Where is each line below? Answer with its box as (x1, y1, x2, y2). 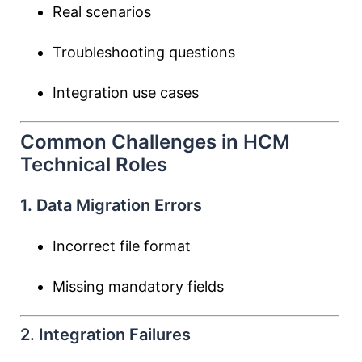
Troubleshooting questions (53, 44, 235, 61)
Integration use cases (53, 84, 199, 101)
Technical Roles (20, 153, 167, 176)
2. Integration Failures (20, 325, 191, 344)
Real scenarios (53, 3, 151, 20)
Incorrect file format (53, 238, 191, 255)
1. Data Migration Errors (20, 196, 202, 215)
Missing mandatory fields (53, 278, 224, 295)
